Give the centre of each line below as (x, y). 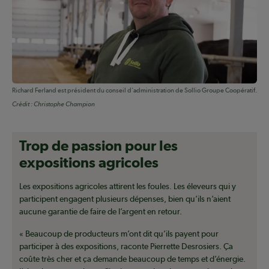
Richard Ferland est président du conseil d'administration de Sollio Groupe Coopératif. (134, 91)
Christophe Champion (64, 104)
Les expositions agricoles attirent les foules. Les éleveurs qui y (128, 186)
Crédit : (22, 104)
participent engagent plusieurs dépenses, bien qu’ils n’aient (125, 199)
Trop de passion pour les (98, 146)
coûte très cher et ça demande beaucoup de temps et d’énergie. (132, 259)
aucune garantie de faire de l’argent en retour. (101, 212)
